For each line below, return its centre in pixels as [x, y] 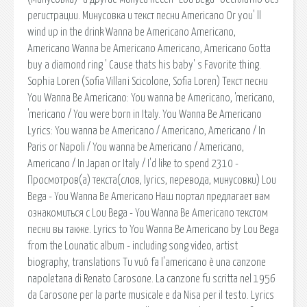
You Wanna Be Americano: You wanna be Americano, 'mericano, [151, 98]
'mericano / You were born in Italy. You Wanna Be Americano [145, 114]
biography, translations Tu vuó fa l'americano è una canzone [147, 262]
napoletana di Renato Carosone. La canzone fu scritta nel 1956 [151, 279]
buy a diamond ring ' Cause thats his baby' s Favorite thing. [144, 65]
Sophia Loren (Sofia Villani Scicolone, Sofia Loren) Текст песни [148, 81]
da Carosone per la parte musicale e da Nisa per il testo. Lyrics [151, 295]
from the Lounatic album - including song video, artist [133, 246]
